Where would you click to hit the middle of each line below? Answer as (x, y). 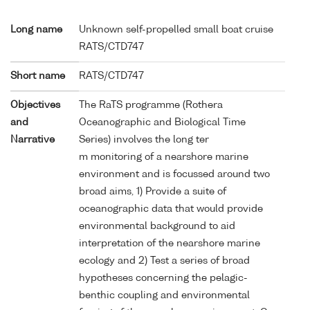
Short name (38, 76)
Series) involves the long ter (144, 139)
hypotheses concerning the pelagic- (163, 278)
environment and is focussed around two (174, 174)
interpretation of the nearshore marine (170, 243)
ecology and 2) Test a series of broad (164, 261)
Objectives (35, 105)
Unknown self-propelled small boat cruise (176, 29)
